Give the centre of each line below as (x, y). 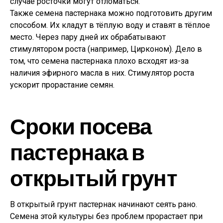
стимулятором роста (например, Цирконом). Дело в (106, 49)
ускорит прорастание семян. (62, 85)
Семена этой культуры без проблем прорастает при (106, 216)
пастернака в (77, 152)
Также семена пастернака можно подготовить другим (111, 13)
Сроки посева (81, 126)
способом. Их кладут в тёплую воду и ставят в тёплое (110, 25)
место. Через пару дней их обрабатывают (88, 37)
